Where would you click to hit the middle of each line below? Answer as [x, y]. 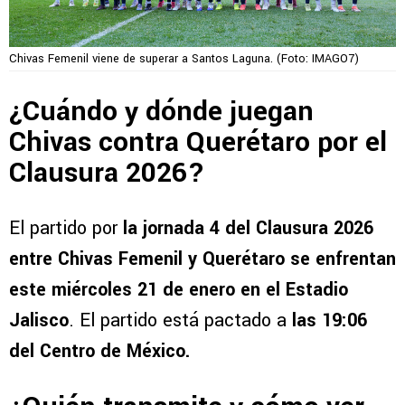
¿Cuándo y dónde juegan [161, 111]
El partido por [66, 229]
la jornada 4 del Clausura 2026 [248, 229]
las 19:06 [330, 321]
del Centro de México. [99, 352]
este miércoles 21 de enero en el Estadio [179, 290]
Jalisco [39, 321]
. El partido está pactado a [180, 321]
